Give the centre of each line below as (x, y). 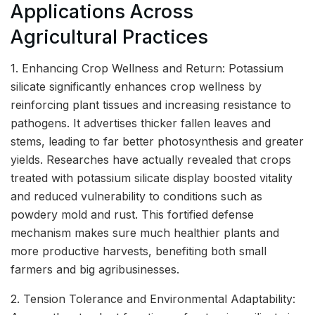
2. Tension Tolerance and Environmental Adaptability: (153, 299)
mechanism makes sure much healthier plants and (145, 233)
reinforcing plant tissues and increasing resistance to (151, 105)
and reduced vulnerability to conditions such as (136, 197)
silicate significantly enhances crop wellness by (136, 87)
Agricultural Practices (109, 37)
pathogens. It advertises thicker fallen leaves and (141, 123)
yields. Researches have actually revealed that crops (151, 160)
